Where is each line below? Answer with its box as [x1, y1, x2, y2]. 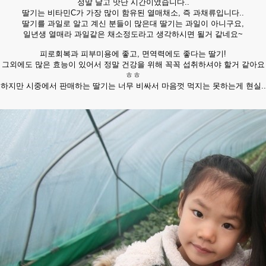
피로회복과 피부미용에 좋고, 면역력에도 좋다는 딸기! [40, 49, 226, 58]
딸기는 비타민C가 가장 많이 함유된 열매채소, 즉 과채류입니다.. [22, 8, 244, 17]
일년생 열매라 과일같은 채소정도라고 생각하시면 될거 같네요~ [23, 30, 243, 39]
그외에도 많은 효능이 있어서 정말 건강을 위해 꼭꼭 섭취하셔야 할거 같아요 [1, 60, 265, 69]
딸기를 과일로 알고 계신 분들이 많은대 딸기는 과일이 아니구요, [22, 19, 244, 28]
